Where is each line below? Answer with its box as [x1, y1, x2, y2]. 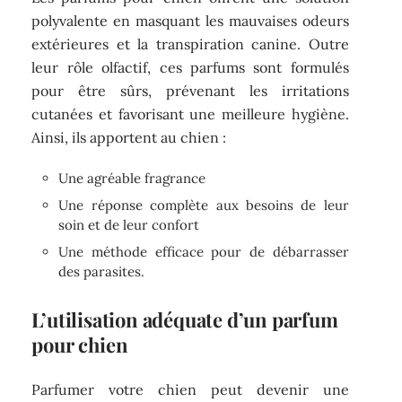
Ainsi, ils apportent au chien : [31, 127, 227, 146]
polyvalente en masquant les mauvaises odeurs [31, 11, 349, 30]
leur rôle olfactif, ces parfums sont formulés [31, 57, 349, 76]
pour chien [31, 331, 128, 359]
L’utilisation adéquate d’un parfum [31, 306, 338, 334]
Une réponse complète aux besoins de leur [58, 197, 349, 214]
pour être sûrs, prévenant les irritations [31, 81, 349, 100]
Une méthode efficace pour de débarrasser [58, 243, 349, 261]
